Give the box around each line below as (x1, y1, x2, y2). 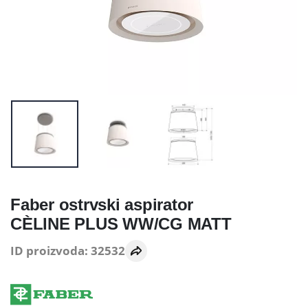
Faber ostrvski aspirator (10, 195, 194, 214)
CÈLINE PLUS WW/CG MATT (10, 214, 232, 233)
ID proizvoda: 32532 (10, 243, 125, 259)
